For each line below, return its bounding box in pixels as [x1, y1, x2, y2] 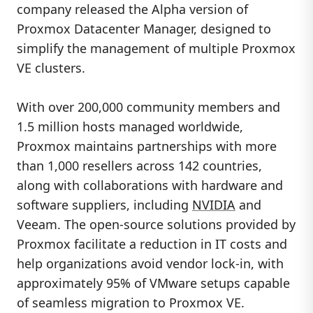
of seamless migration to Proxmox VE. [17, 294, 245, 312]
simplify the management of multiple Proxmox [17, 39, 296, 57]
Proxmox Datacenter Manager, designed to [17, 20, 271, 37]
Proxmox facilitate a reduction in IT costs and [17, 235, 287, 253]
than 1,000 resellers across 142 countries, [17, 157, 262, 175]
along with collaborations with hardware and [17, 177, 283, 194]
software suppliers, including [17, 196, 192, 214]
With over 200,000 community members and [17, 99, 280, 116]
